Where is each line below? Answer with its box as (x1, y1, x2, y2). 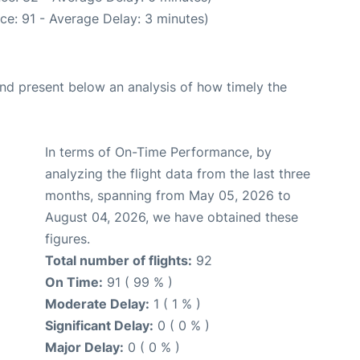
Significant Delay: (45, 317, 153, 333)
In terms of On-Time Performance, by (45, 143, 272, 160)
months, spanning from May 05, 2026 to (45, 186, 291, 203)
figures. (45, 230, 90, 247)
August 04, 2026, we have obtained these (45, 208, 298, 225)
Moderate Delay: (45, 295, 149, 312)
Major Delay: (45, 338, 124, 355)
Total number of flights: (45, 252, 192, 268)
